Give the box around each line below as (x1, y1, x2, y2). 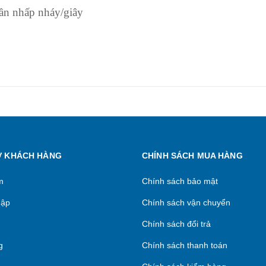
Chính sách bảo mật (142, 176, 218, 186)
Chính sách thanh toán (142, 240, 227, 250)
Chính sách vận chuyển (142, 198, 230, 207)
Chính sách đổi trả (142, 219, 211, 229)
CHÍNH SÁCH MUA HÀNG (142, 151, 243, 160)
